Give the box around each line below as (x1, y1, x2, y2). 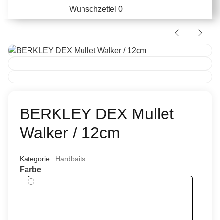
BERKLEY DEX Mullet (20, 105, 174, 123)
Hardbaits (55, 155, 85, 163)
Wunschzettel (69, 5, 118, 13)
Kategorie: (20, 155, 55, 163)
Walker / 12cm (20, 124, 120, 142)
